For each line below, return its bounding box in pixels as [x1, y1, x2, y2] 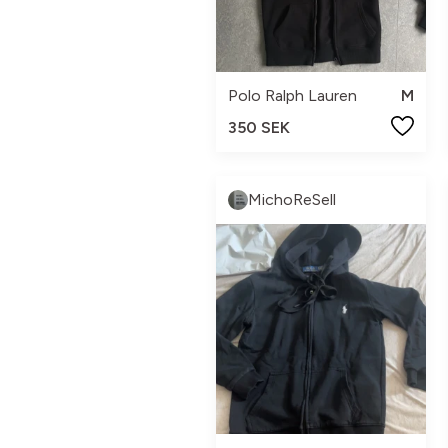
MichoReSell [248, 190, 336, 209]
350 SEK [228, 118, 290, 137]
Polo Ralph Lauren [228, 86, 357, 105]
